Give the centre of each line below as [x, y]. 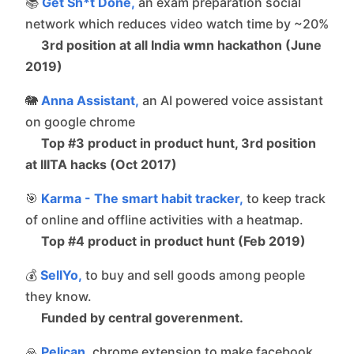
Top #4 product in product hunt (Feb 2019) [173, 241]
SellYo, [61, 275]
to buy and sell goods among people [194, 275]
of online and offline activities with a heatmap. [164, 219]
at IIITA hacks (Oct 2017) [101, 164]
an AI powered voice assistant [231, 100]
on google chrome [80, 121]
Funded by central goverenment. [142, 317]
